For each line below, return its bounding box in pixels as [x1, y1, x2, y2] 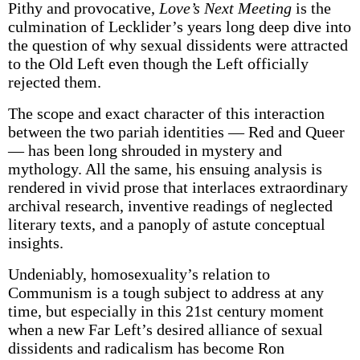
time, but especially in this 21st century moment [7, 302, 324, 320]
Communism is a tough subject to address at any [7, 284, 324, 301]
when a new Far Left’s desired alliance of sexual [7, 321, 323, 338]
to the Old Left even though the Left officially [7, 55, 309, 72]
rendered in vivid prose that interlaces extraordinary [7, 178, 348, 196]
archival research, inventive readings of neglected [7, 197, 333, 215]
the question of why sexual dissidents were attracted [7, 36, 348, 54]
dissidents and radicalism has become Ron [7, 339, 284, 357]
